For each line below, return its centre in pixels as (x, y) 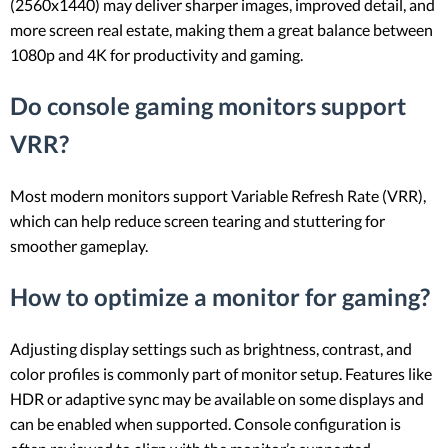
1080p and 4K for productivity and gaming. (156, 55)
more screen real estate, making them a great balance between (221, 30)
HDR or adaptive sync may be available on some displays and (217, 398)
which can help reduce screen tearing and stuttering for (197, 220)
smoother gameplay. (79, 245)
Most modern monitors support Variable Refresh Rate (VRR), (218, 195)
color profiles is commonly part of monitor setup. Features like (221, 373)
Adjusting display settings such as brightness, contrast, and (211, 348)
